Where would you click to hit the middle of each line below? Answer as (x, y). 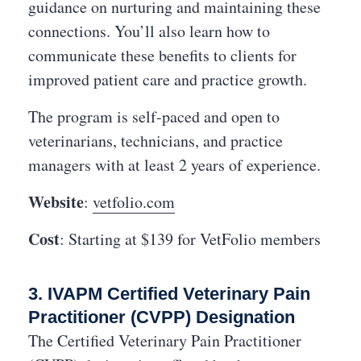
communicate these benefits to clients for (162, 55)
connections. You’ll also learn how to (149, 31)
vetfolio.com (134, 202)
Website (56, 202)
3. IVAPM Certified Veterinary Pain (169, 294)
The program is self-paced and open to (154, 116)
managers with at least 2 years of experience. (174, 165)
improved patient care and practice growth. (168, 79)
